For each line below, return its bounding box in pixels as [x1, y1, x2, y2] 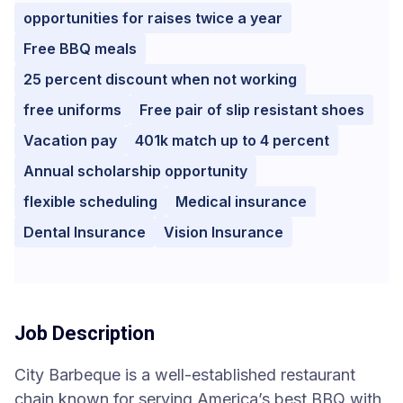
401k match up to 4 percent [135, 131, 329, 149]
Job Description [14, 322, 155, 345]
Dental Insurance [23, 223, 146, 241]
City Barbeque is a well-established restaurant [14, 365, 355, 384]
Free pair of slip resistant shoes [139, 101, 364, 119]
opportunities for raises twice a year [23, 9, 282, 27]
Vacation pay [23, 131, 117, 149]
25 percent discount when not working [23, 70, 297, 88]
